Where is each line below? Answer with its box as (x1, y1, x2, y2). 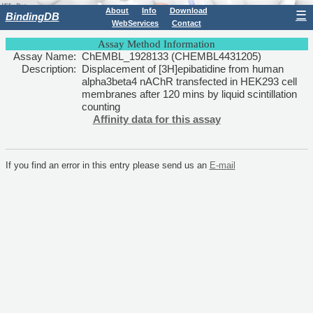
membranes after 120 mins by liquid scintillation (81, 88, 297, 101)
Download (169, 6, 208, 15)
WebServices (112, 18, 159, 27)
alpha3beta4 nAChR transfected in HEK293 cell (81, 75, 297, 88)
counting (81, 101, 120, 113)
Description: (21, 63, 76, 75)
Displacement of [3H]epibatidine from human (81, 63, 284, 75)
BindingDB (5, 10, 59, 22)
